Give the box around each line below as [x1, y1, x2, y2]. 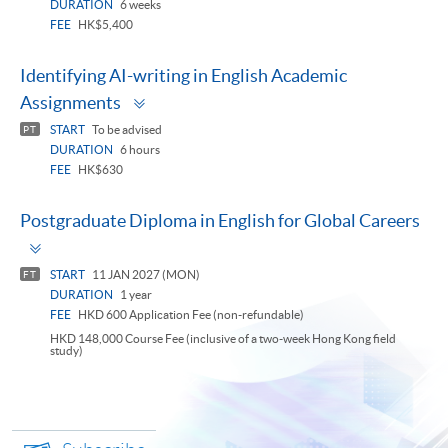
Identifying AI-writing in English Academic [20, 65, 347, 87]
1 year [118, 288, 152, 302]
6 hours [118, 143, 160, 157]
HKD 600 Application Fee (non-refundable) [76, 308, 304, 322]
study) [50, 344, 83, 358]
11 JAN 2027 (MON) [90, 268, 200, 282]
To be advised [90, 123, 162, 137]
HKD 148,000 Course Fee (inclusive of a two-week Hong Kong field [50, 332, 396, 346]
